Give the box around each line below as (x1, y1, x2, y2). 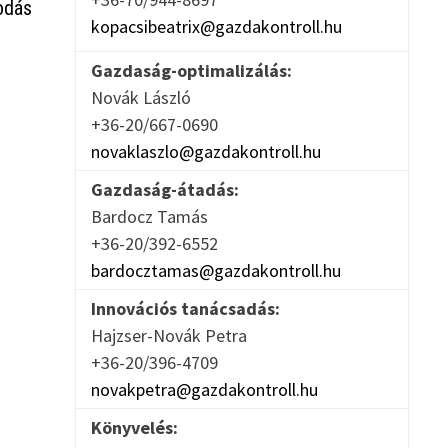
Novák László (90, 86, 199, 110)
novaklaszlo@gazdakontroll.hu (90, 140, 321, 164)
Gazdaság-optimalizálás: (90, 59, 292, 83)
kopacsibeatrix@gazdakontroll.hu (90, 15, 342, 39)
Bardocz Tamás (90, 205, 216, 229)
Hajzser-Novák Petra (90, 324, 255, 348)
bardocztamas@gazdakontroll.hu (90, 259, 341, 283)
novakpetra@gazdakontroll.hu (90, 378, 318, 402)
